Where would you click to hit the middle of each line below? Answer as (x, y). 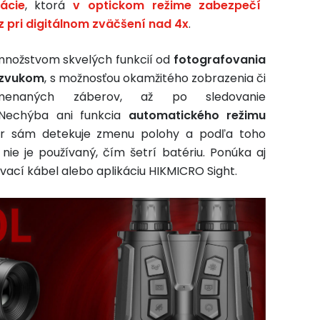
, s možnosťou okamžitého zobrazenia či (155, 78)
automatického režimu (193, 115)
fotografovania (220, 60)
